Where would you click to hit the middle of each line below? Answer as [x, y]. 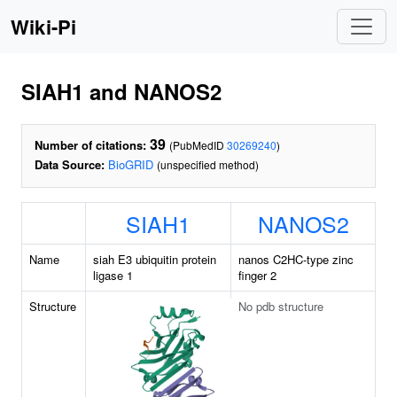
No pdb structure [281, 306]
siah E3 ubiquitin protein [155, 259]
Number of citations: [90, 145]
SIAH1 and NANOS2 [121, 91]
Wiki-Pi [44, 27]
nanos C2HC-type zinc [296, 259]
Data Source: [70, 164]
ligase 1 [113, 275]
